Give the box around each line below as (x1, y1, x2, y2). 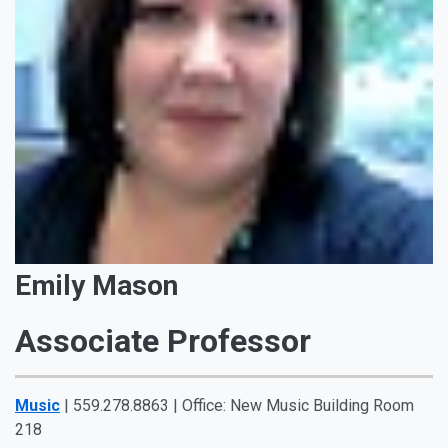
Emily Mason (15, 269, 178, 302)
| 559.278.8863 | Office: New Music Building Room (60, 396, 414, 415)
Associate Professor (15, 322, 311, 360)
